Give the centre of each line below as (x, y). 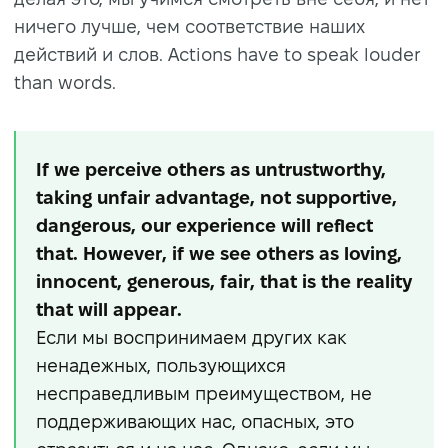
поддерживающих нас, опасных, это (195, 421)
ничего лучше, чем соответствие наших (189, 26)
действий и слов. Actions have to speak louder (217, 54)
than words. (65, 82)
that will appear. (109, 309)
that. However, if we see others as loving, (219, 253)
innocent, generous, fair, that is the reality (224, 281)
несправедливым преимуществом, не (204, 393)
